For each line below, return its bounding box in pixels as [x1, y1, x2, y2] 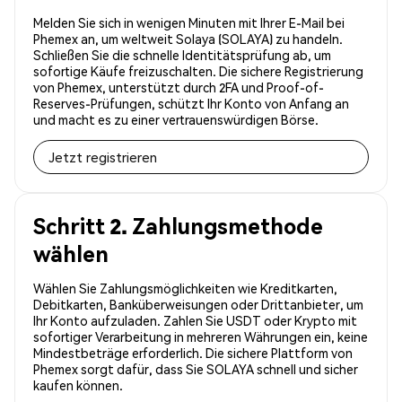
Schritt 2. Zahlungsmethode [33, 212, 323, 240]
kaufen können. [33, 377, 123, 394]
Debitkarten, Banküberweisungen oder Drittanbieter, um [33, 296, 363, 313]
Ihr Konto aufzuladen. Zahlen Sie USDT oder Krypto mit [33, 312, 357, 329]
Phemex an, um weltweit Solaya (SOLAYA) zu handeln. [33, 31, 343, 48]
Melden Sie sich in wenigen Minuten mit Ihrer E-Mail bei [33, 14, 345, 31]
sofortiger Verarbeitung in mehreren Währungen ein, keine [33, 328, 368, 345]
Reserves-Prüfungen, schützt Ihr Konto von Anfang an [33, 95, 349, 112]
